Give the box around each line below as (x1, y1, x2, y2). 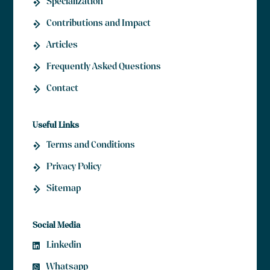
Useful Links (33, 120, 80, 133)
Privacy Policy (46, 160, 101, 175)
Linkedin (46, 239, 81, 254)
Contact (46, 82, 78, 97)
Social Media (33, 220, 81, 233)
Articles (46, 39, 78, 54)
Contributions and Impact (46, 17, 151, 32)
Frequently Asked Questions (46, 60, 161, 75)
